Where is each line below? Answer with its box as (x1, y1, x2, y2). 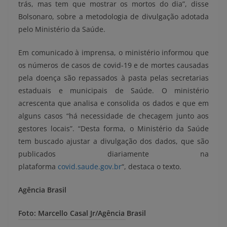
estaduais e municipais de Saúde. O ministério (18, 86, 209, 96)
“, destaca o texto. (122, 162, 181, 172)
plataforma (18, 162, 58, 172)
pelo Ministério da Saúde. (18, 24, 105, 34)
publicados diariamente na (18, 149, 209, 159)
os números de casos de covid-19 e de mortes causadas (18, 60, 209, 70)
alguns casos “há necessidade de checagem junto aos (18, 111, 209, 121)
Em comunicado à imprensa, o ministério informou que (18, 48, 209, 58)
